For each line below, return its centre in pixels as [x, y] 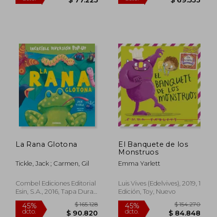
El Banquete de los [153, 144]
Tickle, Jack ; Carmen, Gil [53, 163]
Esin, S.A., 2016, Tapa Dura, [55, 191]
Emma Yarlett [139, 163]
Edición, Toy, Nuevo [147, 191]
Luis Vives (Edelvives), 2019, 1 [160, 183]
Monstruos [139, 152]
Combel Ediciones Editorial [56, 183]
